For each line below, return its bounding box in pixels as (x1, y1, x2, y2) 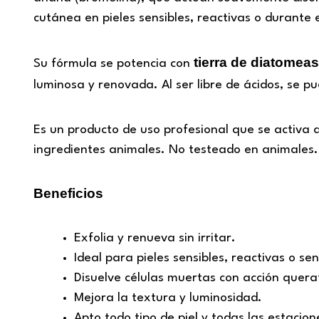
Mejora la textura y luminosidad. (74, 292, 262, 305)
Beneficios (33, 186, 103, 202)
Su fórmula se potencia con (33, 57, 194, 70)
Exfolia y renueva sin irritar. (74, 232, 236, 245)
